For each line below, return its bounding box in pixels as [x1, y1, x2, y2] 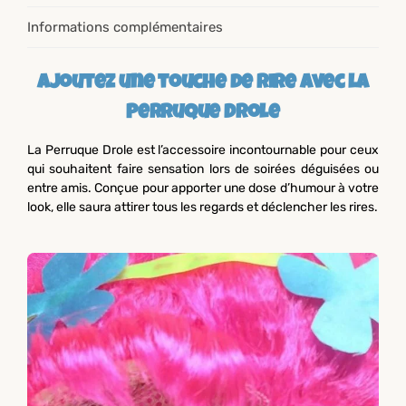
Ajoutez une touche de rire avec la [36, 74, 370, 95]
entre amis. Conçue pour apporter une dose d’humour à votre [27, 180, 379, 197]
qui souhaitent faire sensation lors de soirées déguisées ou [27, 161, 379, 178]
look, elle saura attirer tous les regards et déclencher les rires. [27, 199, 378, 216]
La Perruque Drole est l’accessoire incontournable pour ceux [27, 142, 379, 159]
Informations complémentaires [27, 19, 223, 36]
